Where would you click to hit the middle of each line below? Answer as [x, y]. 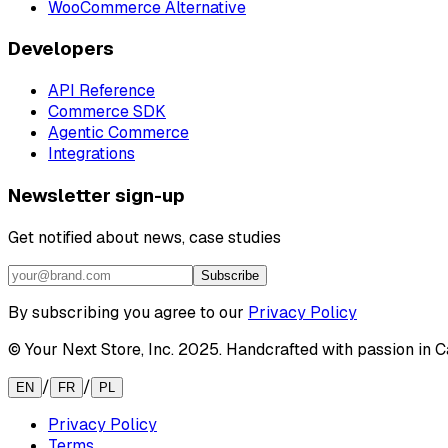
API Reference [101, 91]
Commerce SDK [107, 112]
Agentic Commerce [118, 133]
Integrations [91, 154]
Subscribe [230, 275]
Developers [61, 49]
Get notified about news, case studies [144, 237]
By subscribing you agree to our [126, 312]
